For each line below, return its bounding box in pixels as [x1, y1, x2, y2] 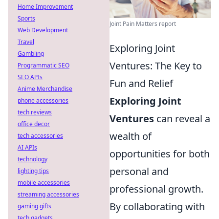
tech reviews [18, 108, 52, 116]
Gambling [18, 49, 44, 58]
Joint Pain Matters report [109, 20, 176, 28]
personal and [109, 165, 169, 178]
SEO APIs [18, 73, 43, 81]
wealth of [109, 130, 152, 143]
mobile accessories [18, 178, 70, 187]
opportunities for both [109, 147, 210, 160]
